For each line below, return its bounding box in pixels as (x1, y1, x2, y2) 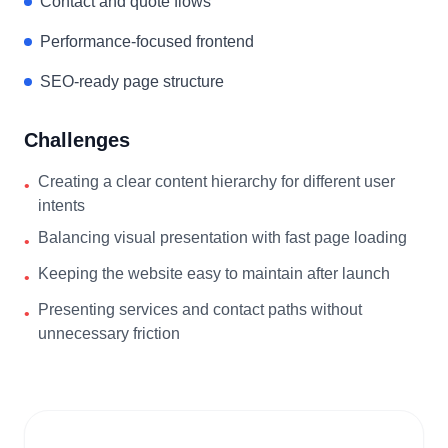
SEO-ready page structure (40, 73, 224, 90)
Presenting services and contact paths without (38, 301, 362, 318)
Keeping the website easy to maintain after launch (38, 265, 390, 282)
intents (38, 197, 85, 214)
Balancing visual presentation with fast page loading (38, 229, 407, 246)
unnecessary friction (38, 325, 180, 342)
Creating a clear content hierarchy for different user (38, 173, 395, 190)
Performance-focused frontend (40, 33, 254, 50)
